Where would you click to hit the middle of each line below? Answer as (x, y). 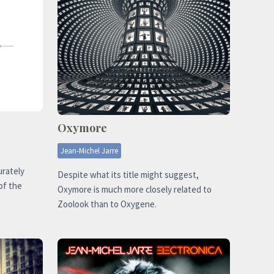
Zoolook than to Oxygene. (107, 204)
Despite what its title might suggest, (128, 174)
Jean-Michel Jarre (89, 150)
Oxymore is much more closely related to (135, 189)
